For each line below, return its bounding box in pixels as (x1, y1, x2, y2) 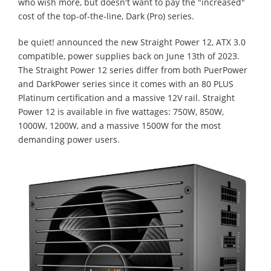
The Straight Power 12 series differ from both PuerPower (18, 64, 247, 76)
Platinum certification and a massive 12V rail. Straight (18, 92, 235, 103)
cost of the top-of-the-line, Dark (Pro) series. (18, 10, 194, 22)
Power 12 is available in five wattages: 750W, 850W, (18, 106, 224, 117)
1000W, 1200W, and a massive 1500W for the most (18, 120, 221, 131)
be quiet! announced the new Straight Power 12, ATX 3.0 (18, 36, 246, 48)
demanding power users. (18, 134, 120, 145)
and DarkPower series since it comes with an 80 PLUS (18, 78, 233, 90)
